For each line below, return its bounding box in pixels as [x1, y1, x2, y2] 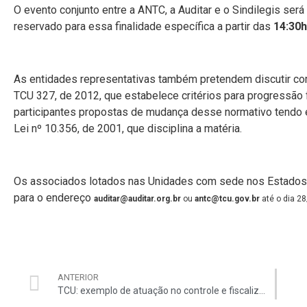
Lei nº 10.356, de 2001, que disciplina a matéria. [14, 121, 242, 135]
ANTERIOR [58, 271, 99, 282]
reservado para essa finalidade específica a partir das [14, 20, 273, 34]
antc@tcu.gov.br [195, 193, 260, 204]
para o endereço [14, 191, 94, 204]
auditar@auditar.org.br [94, 193, 181, 204]
